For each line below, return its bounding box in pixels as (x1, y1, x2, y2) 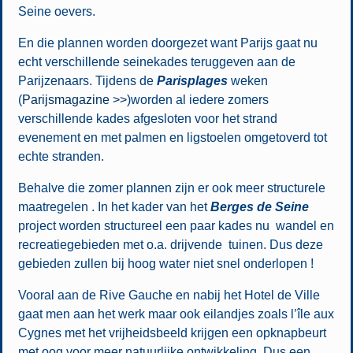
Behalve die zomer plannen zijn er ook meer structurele (17, 180, 325, 195)
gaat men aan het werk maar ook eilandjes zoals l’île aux (17, 307, 334, 321)
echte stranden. (17, 149, 104, 163)
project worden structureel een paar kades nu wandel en (17, 218, 334, 232)
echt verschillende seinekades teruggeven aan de (17, 54, 295, 69)
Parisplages (153, 73, 228, 87)
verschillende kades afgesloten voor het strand (17, 111, 277, 125)
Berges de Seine (210, 199, 309, 214)
